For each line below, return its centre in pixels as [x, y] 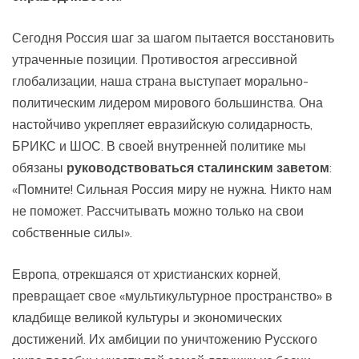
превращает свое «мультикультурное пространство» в [172, 295]
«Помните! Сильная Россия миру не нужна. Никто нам [172, 189]
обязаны [39, 167]
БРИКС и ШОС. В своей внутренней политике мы [159, 145]
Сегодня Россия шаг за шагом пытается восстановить [173, 37]
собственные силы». [72, 232]
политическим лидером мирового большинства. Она [167, 102]
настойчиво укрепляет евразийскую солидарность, [162, 124]
